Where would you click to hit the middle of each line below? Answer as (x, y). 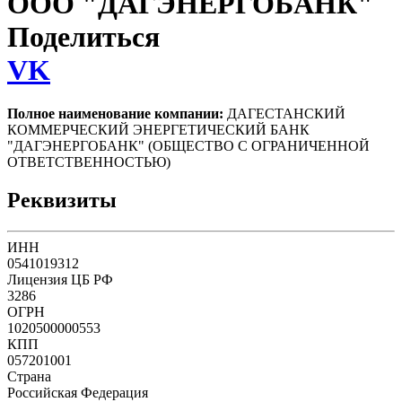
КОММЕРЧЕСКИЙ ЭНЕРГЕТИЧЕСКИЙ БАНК (158, 130)
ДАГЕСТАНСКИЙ (284, 114)
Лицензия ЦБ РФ (60, 280)
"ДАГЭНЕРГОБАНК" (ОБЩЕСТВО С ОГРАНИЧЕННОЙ (188, 146)
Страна (29, 377)
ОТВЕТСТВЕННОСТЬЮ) (89, 162)
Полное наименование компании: (115, 114)
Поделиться (83, 36)
